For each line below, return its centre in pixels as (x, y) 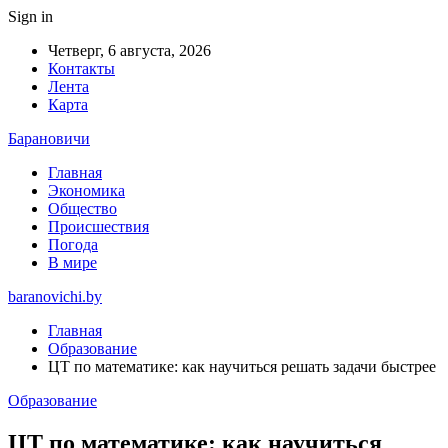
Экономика (86, 190)
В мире (72, 262)
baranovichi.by (55, 296)
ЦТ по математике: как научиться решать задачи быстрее (242, 366)
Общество (82, 208)
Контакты (81, 68)
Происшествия (98, 226)
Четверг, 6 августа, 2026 (129, 50)
